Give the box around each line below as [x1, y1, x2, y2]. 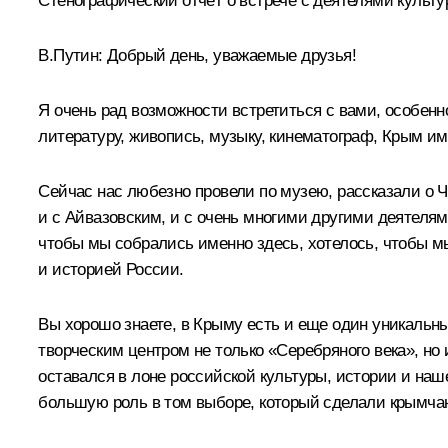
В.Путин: [38, 45, 103, 65]
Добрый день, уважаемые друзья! [102, 45, 356, 65]
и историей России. [38, 259, 184, 279]
